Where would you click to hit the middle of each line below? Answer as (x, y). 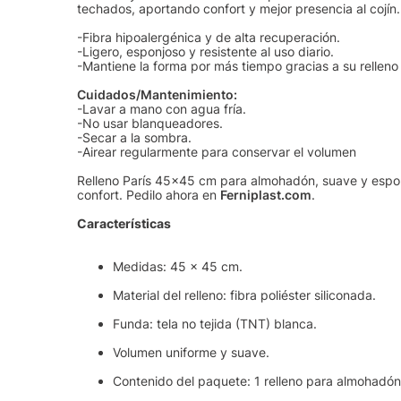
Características (124, 224)
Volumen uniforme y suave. (192, 353)
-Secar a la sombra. (135, 138)
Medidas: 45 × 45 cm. (178, 267)
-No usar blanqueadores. (150, 124)
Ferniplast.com (266, 195)
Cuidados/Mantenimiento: (158, 95)
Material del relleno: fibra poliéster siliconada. (245, 295)
